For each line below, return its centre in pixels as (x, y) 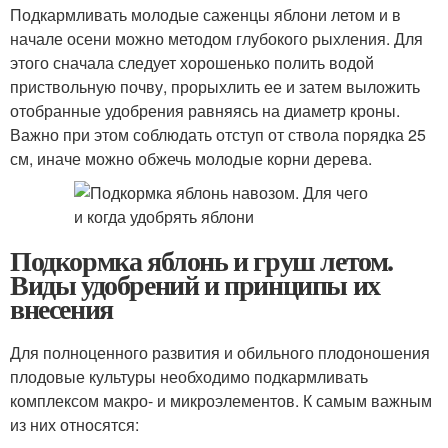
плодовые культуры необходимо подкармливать (189, 376)
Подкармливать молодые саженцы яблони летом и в (205, 14)
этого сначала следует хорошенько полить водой (192, 62)
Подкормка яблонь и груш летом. (202, 260)
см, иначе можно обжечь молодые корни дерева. (191, 158)
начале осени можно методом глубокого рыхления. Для (216, 38)
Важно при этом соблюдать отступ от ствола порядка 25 (218, 134)
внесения (61, 308)
